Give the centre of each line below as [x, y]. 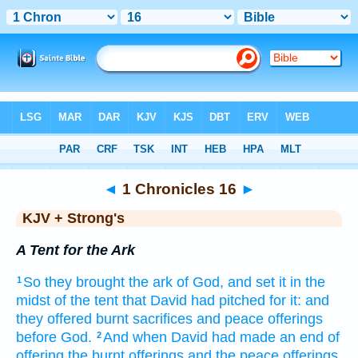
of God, [200, 282]
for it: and [299, 301]
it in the [302, 282]
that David [155, 301]
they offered [54, 319]
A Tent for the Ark [76, 250]
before [36, 338]
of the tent [86, 301]
